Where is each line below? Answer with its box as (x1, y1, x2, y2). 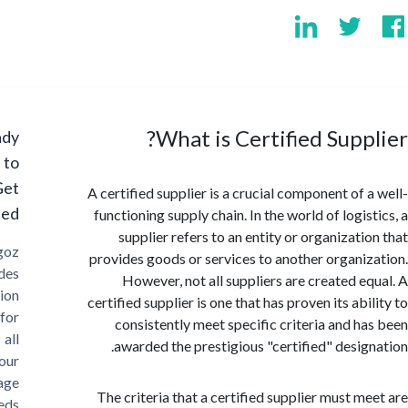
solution (10, 286, 61, 303)
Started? (6, 203, 61, 223)
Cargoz (14, 242, 61, 260)
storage (12, 373, 61, 391)
